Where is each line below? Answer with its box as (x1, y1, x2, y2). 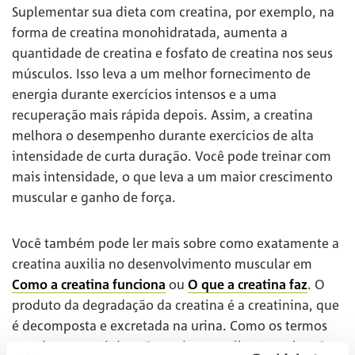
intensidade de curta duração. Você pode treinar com (12, 147, 331, 164)
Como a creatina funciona (12, 276, 166, 292)
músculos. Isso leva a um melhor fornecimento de (12, 65, 311, 82)
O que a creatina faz (188, 276, 307, 292)
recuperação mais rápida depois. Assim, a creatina (12, 106, 313, 123)
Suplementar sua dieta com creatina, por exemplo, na (12, 3, 334, 20)
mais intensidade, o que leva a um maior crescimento (12, 168, 333, 185)
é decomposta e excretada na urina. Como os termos (12, 317, 327, 334)
